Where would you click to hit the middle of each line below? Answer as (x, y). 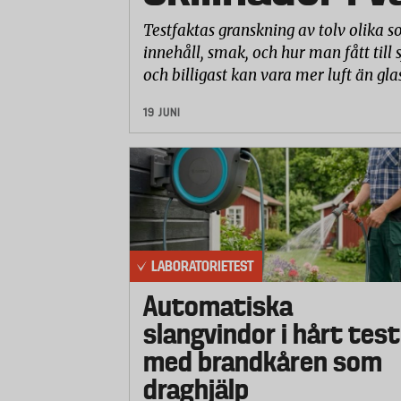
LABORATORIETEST (202, 266)
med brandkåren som (263, 362)
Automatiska (218, 307)
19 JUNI (162, 113)
